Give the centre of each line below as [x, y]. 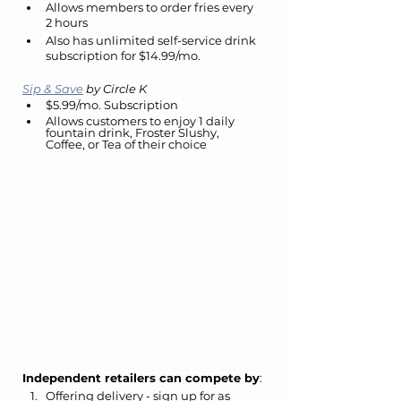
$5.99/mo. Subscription [112, 105]
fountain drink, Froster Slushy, [134, 133]
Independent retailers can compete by [141, 377]
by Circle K [115, 89]
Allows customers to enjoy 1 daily [141, 121]
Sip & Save [53, 89]
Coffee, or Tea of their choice [126, 145]
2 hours [67, 23]
